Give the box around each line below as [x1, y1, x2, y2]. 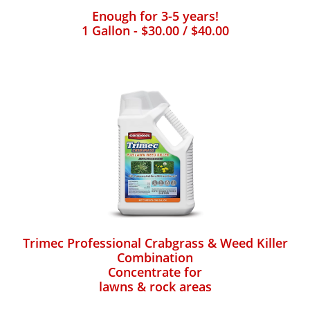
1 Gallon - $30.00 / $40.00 [81, 22, 229, 39]
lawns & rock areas [98, 278, 212, 295]
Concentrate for [108, 264, 202, 280]
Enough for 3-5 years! [91, 8, 219, 24]
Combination [117, 249, 193, 266]
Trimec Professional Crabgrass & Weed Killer [22, 235, 288, 251]
